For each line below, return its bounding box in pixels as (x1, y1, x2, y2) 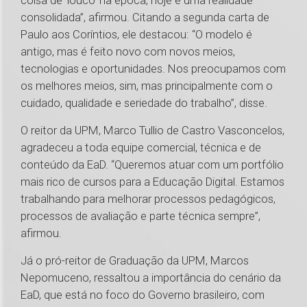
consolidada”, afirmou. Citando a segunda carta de (21, 10, 269, 25)
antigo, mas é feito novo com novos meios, (21, 45, 235, 59)
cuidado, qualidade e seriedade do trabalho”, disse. (21, 96, 270, 110)
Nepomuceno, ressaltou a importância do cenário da (21, 271, 281, 285)
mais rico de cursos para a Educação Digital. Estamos (21, 175, 284, 189)
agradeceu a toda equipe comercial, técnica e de (21, 140, 261, 155)
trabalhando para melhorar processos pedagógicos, (21, 192, 275, 206)
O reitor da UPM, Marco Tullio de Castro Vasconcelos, (21, 123, 284, 138)
